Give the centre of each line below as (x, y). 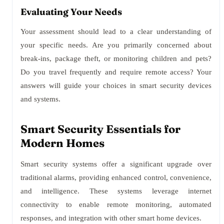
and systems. (40, 99)
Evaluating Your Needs (71, 12)
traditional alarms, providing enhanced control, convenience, (116, 177)
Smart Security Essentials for (100, 129)
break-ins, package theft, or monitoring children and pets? (116, 58)
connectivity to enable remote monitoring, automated (116, 204)
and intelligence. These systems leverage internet (116, 191)
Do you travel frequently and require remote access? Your (116, 72)
